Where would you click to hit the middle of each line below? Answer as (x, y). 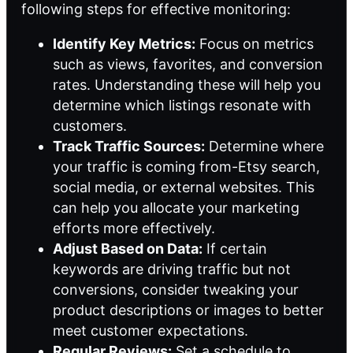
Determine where (264, 147)
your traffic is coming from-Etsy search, (186, 167)
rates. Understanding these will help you (187, 85)
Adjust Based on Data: (128, 249)
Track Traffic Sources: (129, 147)
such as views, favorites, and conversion (188, 65)
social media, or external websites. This (184, 188)
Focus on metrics (255, 44)
